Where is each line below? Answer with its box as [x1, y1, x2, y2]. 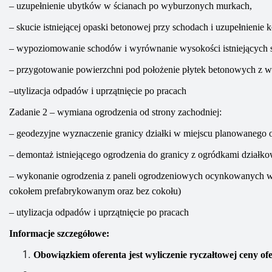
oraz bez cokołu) [115, 186, 181, 196]
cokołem [9, 186, 44, 196]
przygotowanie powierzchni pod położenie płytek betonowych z [16, 64, 265, 75]
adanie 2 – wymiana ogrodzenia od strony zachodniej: [15, 107, 222, 117]
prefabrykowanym [44, 186, 115, 196]
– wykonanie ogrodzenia [9, 171, 106, 181]
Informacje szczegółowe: [9, 228, 109, 239]
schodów [87, 43, 122, 53]
